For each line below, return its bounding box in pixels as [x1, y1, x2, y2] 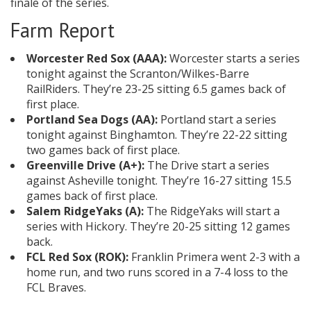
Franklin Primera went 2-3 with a [128, 249, 300, 265]
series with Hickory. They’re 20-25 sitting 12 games [26, 219, 290, 235]
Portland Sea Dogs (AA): [26, 112, 158, 128]
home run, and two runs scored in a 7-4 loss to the [26, 264, 288, 280]
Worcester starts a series [167, 51, 300, 67]
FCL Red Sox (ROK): [26, 249, 128, 265]
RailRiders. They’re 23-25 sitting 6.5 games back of [26, 81, 286, 97]
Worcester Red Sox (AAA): [26, 51, 167, 67]
